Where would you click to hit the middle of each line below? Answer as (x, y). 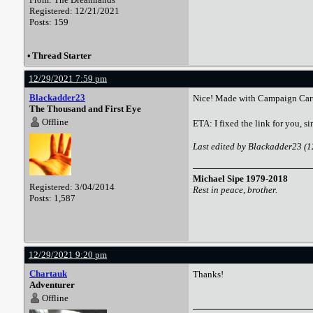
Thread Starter (62, 56)
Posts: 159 (49, 22)
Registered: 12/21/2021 (74, 11)
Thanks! (209, 274)
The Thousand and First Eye (85, 109)
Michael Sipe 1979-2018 (240, 179)
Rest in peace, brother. (235, 190)
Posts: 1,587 (52, 198)
